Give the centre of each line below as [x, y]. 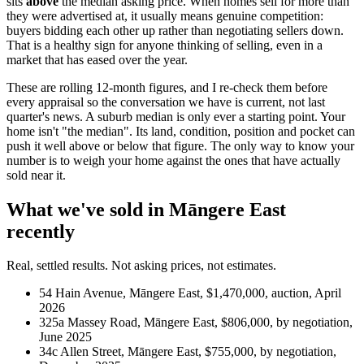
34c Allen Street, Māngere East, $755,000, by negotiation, [188, 352]
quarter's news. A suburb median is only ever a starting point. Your [176, 116]
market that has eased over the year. [97, 59]
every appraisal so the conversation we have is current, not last [166, 102]
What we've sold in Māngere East [146, 209]
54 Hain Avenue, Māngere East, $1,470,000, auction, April [190, 293]
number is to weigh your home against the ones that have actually [173, 160]
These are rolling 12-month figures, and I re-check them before [167, 87]
